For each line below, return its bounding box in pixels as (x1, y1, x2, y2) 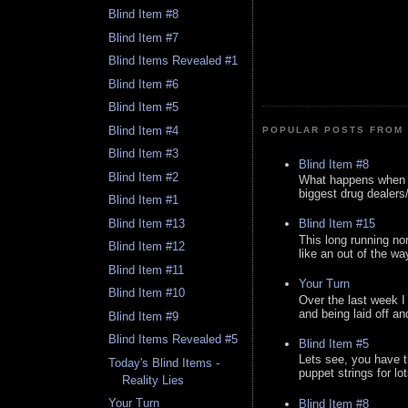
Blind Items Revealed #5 (108, 332, 239, 347)
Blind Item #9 (108, 309, 179, 323)
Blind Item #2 (108, 169, 179, 184)
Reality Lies (122, 372, 185, 387)
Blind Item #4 (108, 123, 179, 138)
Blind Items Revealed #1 (108, 54, 239, 68)
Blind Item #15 (299, 217, 375, 231)
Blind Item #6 (108, 76, 179, 91)
